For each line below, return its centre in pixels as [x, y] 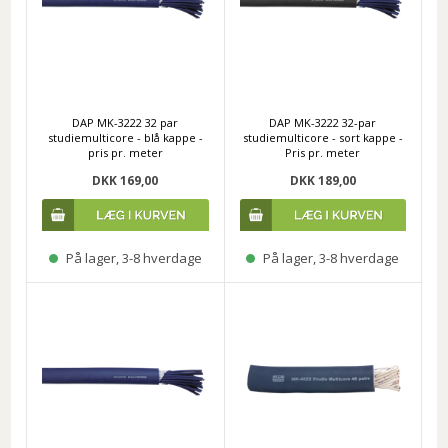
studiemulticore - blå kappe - [125, 138]
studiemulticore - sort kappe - [322, 138]
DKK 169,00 [125, 181]
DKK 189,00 [322, 181]
